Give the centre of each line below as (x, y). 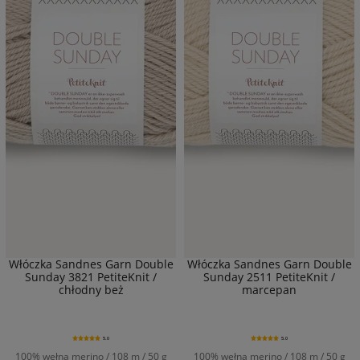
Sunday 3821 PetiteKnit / (91, 276)
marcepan (269, 289)
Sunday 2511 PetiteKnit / (269, 276)
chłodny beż (91, 289)
